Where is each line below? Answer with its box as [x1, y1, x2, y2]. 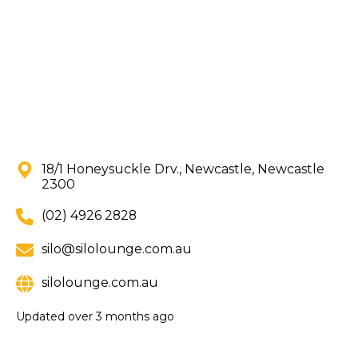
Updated [16, 309, 68, 324]
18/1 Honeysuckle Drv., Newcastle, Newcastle [42, 161, 324, 177]
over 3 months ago [68, 309, 174, 324]
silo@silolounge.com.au [42, 241, 192, 257]
